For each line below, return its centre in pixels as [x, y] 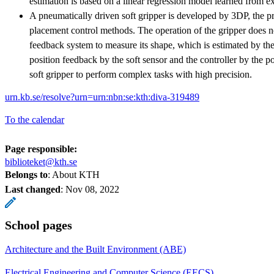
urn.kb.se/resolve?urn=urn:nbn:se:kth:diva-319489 [102, 97]
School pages [39, 225]
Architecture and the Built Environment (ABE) [95, 249]
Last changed [33, 189]
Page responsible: [41, 149]
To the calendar [35, 119]
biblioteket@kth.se [41, 161]
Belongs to [26, 174]
